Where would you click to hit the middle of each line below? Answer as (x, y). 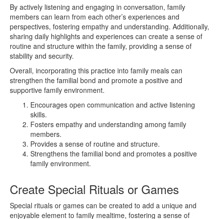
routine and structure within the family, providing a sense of (101, 46)
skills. (39, 114)
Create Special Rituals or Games (94, 189)
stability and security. (42, 55)
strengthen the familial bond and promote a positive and (96, 80)
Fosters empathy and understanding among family (108, 124)
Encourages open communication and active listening (113, 104)
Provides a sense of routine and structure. (95, 143)
